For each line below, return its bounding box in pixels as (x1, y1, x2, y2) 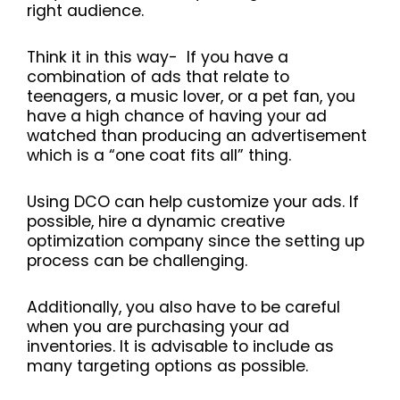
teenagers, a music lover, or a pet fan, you (27, 86, 355, 108)
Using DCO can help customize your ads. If (27, 191, 359, 213)
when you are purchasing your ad (27, 316, 289, 338)
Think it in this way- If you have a (27, 46, 288, 69)
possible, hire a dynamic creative (27, 211, 285, 233)
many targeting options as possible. (27, 355, 308, 378)
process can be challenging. (27, 250, 247, 272)
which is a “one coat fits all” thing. (27, 145, 291, 167)
